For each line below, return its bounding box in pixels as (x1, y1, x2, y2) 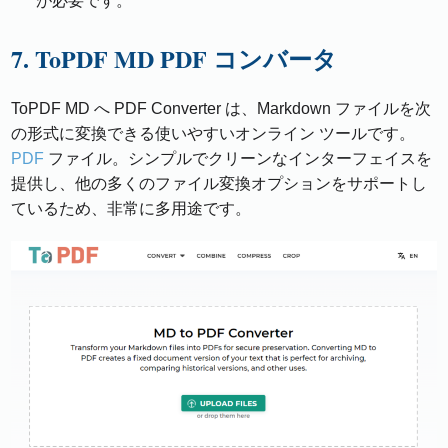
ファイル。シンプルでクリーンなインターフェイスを (44, 150, 433, 168)
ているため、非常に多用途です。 (11, 200, 252, 218)
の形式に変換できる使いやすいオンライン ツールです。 (11, 125, 416, 143)
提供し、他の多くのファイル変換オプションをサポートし (11, 175, 428, 193)
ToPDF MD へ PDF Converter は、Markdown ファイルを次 (11, 100, 432, 118)
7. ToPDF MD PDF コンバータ (11, 41, 338, 77)
